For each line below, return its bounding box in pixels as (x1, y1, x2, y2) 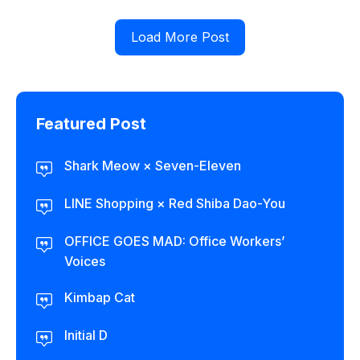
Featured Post (36, 114, 146, 133)
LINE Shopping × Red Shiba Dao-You (64, 195, 285, 211)
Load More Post (131, 29, 229, 45)
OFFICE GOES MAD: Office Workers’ (64, 233, 284, 249)
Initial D (64, 327, 108, 343)
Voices (64, 253, 105, 269)
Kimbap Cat (64, 289, 135, 305)
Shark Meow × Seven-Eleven (64, 157, 241, 174)
